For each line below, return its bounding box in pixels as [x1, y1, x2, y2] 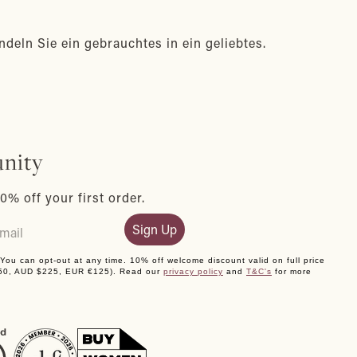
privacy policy [163, 267, 223, 276]
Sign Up [132, 221, 177, 237]
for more [272, 267, 312, 276]
